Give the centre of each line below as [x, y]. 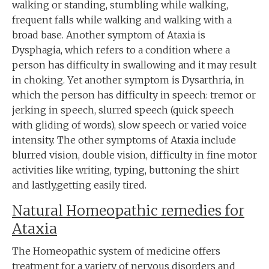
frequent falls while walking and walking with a [122, 20]
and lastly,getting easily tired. [79, 185]
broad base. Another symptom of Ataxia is [109, 35]
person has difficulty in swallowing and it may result [134, 65]
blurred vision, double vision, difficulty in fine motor [134, 155]
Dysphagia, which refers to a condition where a [121, 50]
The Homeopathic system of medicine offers [116, 251]
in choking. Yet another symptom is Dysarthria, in [128, 80]
